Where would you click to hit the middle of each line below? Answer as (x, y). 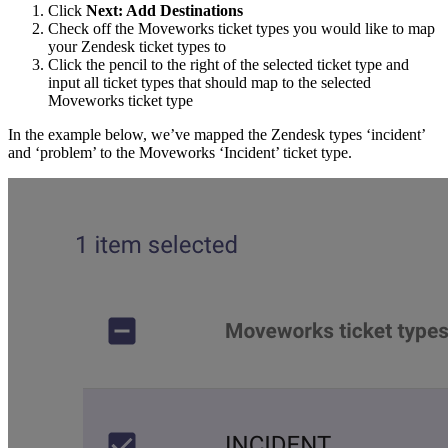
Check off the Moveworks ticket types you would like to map (241, 28)
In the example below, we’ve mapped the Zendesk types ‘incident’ (216, 134)
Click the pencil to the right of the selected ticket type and (228, 64)
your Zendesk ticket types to (137, 46)
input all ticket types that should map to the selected (209, 82)
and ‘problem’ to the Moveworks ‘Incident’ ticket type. (180, 152)
